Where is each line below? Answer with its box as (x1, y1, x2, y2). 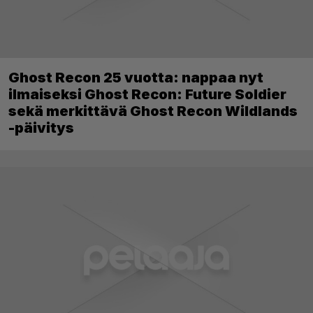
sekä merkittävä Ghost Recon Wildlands (8, 102, 298, 119)
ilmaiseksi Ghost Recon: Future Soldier (8, 85, 286, 103)
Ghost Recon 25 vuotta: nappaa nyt (8, 68, 263, 86)
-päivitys (8, 119, 74, 136)
